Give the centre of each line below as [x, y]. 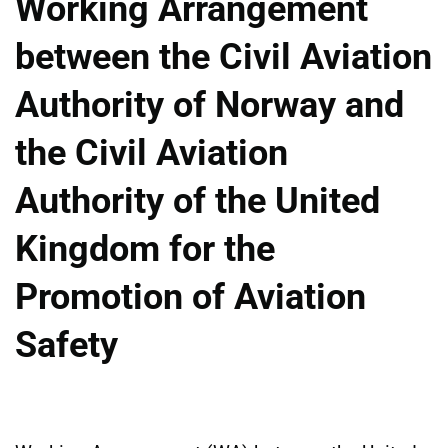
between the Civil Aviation [223, 56]
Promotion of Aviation [190, 296]
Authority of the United [197, 200]
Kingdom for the [145, 248]
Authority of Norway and [209, 104]
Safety [66, 344]
